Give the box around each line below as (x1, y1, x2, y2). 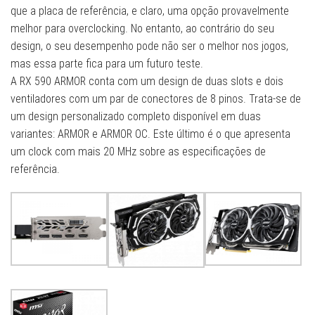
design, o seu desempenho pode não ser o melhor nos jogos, (11, 39, 288, 53)
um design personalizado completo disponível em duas (11, 110, 261, 124)
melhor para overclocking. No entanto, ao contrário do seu (11, 22, 274, 36)
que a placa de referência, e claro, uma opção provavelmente (11, 4, 289, 18)
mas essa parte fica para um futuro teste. (11, 57, 203, 71)
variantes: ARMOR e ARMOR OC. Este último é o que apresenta (11, 127, 290, 141)
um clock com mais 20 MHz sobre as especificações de (11, 145, 266, 159)
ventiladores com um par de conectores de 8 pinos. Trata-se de (11, 92, 301, 106)
